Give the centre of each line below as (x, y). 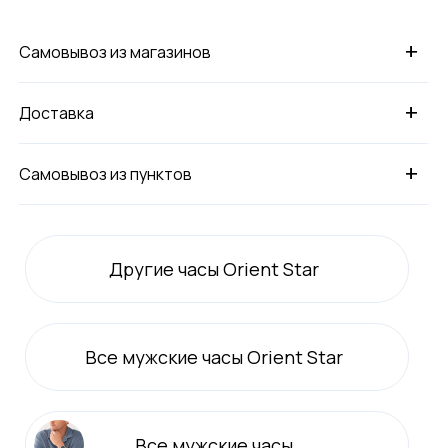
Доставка (57, 112)
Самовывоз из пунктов (106, 173)
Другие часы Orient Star (214, 268)
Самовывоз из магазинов (115, 51)
